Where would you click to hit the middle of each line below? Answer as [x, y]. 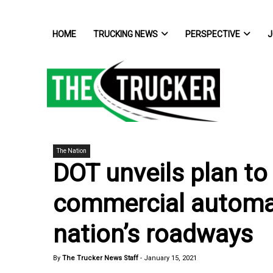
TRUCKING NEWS [126, 34]
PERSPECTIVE [213, 34]
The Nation [72, 151]
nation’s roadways [153, 234]
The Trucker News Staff [99, 258]
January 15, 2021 [170, 258]
